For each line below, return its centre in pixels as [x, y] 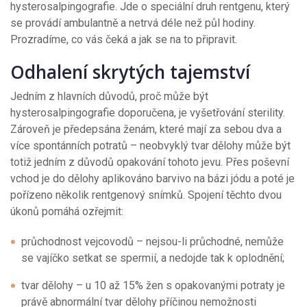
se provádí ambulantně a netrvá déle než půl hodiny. [133, 23]
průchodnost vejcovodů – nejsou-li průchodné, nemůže [152, 242]
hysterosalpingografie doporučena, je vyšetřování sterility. [148, 113]
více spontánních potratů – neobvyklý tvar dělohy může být [150, 146]
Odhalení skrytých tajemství [133, 72]
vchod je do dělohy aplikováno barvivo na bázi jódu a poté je [152, 179]
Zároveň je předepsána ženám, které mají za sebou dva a [146, 130]
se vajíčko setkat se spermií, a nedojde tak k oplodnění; [153, 258]
